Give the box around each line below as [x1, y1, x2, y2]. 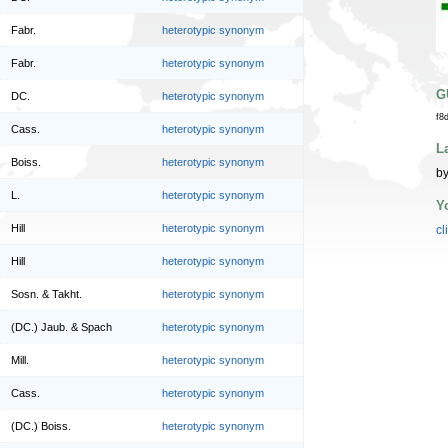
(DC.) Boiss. [11, 420, 71, 433]
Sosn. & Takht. [11, 288, 82, 301]
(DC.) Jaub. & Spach [11, 321, 112, 334]
